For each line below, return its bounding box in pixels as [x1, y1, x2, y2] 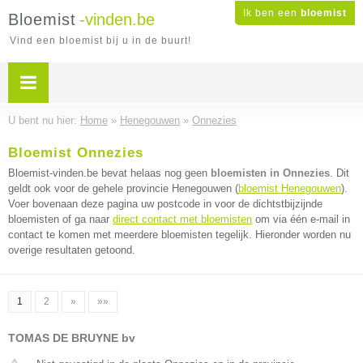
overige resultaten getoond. [8, 244, 135, 256]
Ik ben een [243, 7, 301, 19]
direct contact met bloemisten [113, 213, 252, 225]
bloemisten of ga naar [8, 213, 113, 225]
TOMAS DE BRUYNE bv [8, 331, 135, 344]
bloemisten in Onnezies [211, 167, 330, 179]
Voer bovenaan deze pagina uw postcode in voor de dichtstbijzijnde [8, 198, 322, 210]
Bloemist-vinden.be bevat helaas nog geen [8, 167, 211, 179]
